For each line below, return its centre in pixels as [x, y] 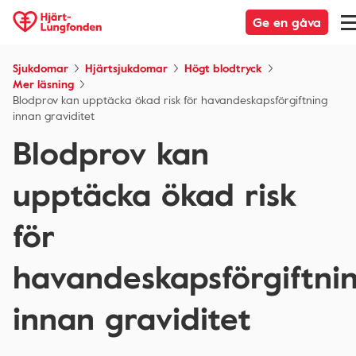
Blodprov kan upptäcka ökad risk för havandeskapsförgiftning [170, 100]
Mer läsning [43, 84]
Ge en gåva [287, 22]
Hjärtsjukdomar [126, 68]
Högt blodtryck [223, 68]
